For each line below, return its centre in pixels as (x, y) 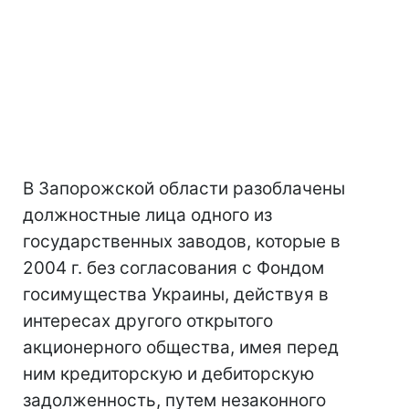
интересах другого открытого (148, 321)
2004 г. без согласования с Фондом (173, 268)
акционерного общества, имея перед (181, 347)
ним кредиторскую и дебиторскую (168, 374)
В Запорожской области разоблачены (184, 189)
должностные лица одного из (147, 215)
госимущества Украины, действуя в (176, 294)
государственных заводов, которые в (182, 241)
